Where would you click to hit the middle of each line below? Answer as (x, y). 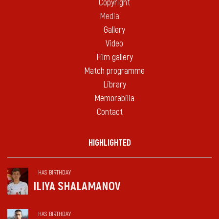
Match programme (114, 71)
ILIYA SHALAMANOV (77, 186)
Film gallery (114, 57)
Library (114, 85)
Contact (109, 112)
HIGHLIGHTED (109, 143)
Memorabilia (114, 99)
